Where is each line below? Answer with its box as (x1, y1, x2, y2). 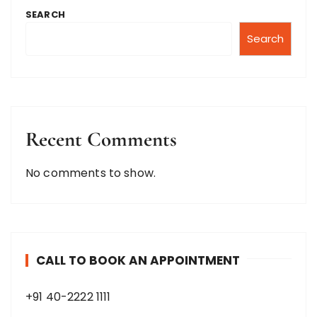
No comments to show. (25, 164, 156, 181)
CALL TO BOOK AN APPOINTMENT (36, 251, 240, 269)
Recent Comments (25, 126, 177, 151)
